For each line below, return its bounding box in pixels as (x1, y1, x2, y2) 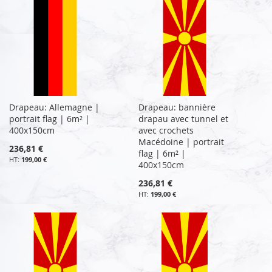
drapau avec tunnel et (138, 112, 229, 124)
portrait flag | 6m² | (9, 112, 90, 124)
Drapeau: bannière (138, 101, 216, 113)
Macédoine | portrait (138, 135, 225, 148)
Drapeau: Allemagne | (9, 101, 100, 113)
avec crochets (138, 124, 194, 136)
